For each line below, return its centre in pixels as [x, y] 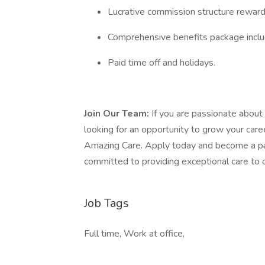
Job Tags [106, 203]
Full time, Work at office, [134, 234]
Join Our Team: [118, 114]
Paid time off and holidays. [161, 63]
